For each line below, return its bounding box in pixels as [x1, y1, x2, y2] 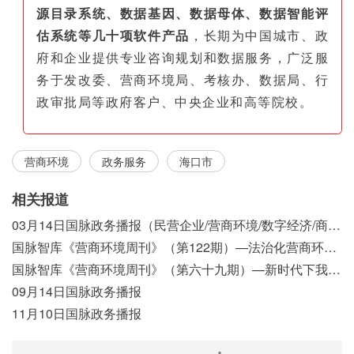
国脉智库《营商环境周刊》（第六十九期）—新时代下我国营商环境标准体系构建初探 [328, 260, 341, 279]
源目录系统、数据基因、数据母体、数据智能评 [36, 4, 329, 23]
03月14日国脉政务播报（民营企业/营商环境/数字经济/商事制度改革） [328, 216, 341, 235]
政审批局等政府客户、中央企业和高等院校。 [36, 92, 313, 111]
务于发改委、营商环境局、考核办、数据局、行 [36, 70, 329, 89]
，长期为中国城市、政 [189, 26, 329, 45]
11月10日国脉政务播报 [12, 304, 141, 323]
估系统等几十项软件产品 [36, 26, 190, 45]
